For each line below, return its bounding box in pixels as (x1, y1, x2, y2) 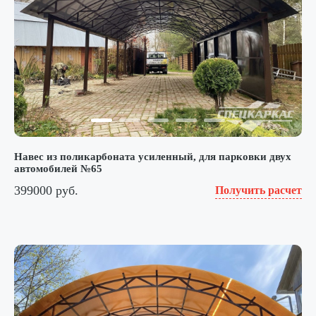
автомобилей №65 (14, 163, 102, 175)
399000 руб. (14, 183, 78, 197)
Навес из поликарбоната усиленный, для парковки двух (14, 151, 291, 163)
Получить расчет (215, 184, 302, 197)
